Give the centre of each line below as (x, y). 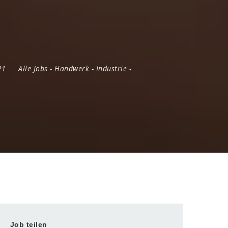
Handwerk (72, 68)
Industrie (111, 68)
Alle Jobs (33, 68)
